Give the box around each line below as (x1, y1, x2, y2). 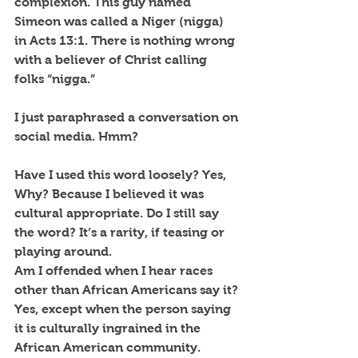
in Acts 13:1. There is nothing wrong (14, 33, 238, 47)
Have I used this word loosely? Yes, (14, 167, 229, 181)
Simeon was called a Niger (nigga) (14, 14, 227, 28)
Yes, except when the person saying (14, 301, 234, 316)
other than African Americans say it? (14, 282, 241, 296)
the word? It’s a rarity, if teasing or (14, 225, 228, 239)
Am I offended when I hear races (14, 263, 216, 277)
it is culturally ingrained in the (14, 320, 204, 335)
